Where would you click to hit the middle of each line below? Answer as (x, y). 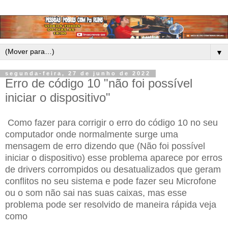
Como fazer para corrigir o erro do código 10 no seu (111, 123)
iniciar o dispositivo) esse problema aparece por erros (114, 158)
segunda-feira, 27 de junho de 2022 (78, 74)
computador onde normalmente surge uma (92, 135)
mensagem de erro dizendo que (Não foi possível (105, 146)
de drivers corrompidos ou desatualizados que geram (113, 170)
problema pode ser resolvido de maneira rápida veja (111, 205)
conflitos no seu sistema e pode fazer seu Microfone (111, 181)
